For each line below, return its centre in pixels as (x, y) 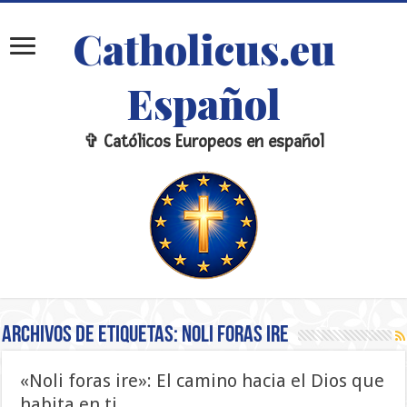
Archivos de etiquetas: (92, 336)
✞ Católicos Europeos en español (203, 142)
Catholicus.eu (203, 48)
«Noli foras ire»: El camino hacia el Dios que (203, 381)
